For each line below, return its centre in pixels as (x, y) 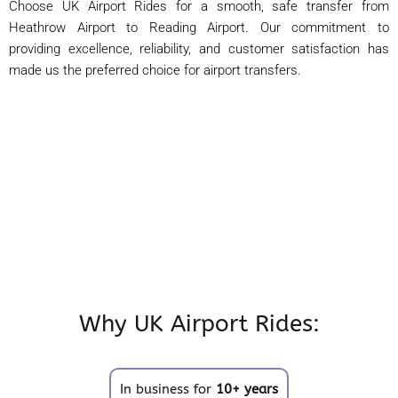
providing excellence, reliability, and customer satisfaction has (199, 48)
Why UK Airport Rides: (199, 323)
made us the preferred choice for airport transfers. (155, 70)
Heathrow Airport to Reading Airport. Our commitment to (199, 27)
